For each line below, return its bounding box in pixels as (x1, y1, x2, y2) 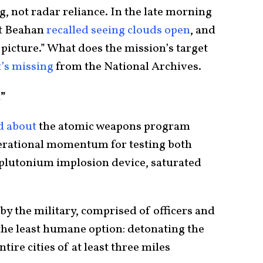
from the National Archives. (53, 59, 201, 76)
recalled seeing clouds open (46, 22, 190, 39)
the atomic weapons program (36, 119, 190, 136)
